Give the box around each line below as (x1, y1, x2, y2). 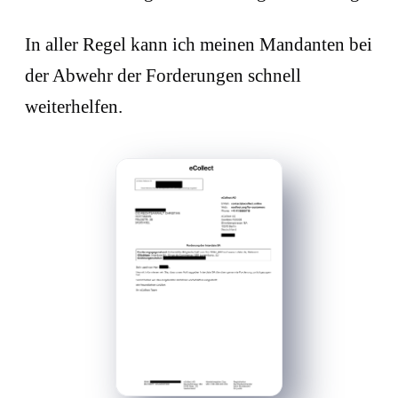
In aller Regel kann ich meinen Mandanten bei (25, 34, 372, 56)
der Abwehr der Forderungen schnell (25, 65, 301, 87)
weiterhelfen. (25, 96, 127, 118)
